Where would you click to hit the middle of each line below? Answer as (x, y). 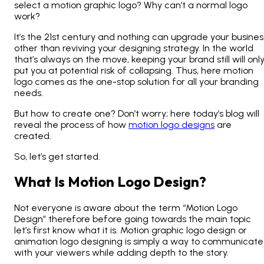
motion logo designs (171, 124)
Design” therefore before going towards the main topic (133, 219)
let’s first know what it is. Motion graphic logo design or (131, 230)
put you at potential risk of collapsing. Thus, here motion (134, 70)
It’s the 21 (33, 37)
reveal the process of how (71, 124)
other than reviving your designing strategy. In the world (134, 48)
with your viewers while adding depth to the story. (123, 252)
